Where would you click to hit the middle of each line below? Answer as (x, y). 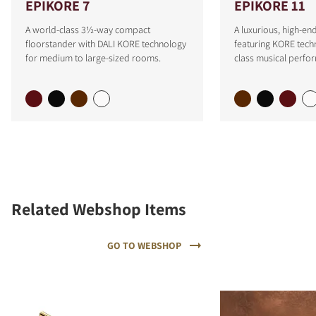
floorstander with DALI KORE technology (106, 44)
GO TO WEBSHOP (144, 246)
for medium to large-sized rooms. (93, 58)
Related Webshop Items (99, 209)
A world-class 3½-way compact (88, 30)
